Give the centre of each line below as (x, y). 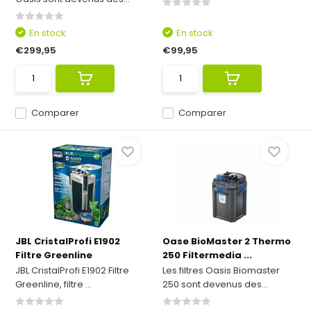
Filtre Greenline (54, 255)
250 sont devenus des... (215, 284)
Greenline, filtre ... (54, 284)
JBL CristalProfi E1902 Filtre (73, 270)
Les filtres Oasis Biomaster (221, 270)
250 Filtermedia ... (207, 255)
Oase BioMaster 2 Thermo (227, 241)
